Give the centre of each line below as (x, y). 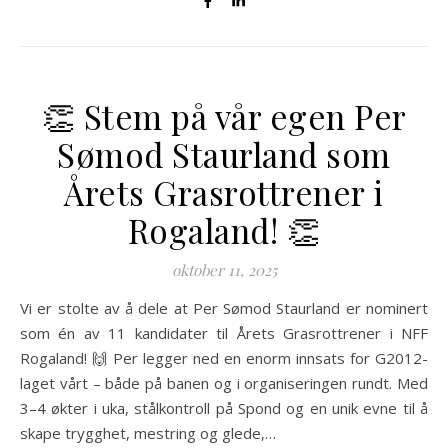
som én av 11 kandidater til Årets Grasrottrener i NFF (224, 333)
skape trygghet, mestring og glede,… (148, 433)
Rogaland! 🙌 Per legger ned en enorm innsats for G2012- (224, 358)
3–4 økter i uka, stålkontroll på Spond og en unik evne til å (224, 408)
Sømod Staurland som (224, 154)
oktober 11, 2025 (224, 270)
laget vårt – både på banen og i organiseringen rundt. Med (224, 383)
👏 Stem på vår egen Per (224, 116)
